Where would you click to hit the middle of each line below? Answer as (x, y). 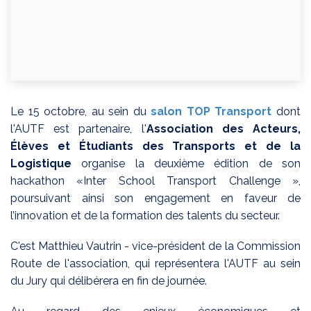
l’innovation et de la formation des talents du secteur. (145, 215)
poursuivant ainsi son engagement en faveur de (155, 198)
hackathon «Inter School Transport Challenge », (155, 180)
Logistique (41, 163)
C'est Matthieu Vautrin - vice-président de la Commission (155, 246)
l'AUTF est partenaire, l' (78, 128)
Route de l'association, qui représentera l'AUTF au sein (155, 263)
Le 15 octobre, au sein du (81, 111)
